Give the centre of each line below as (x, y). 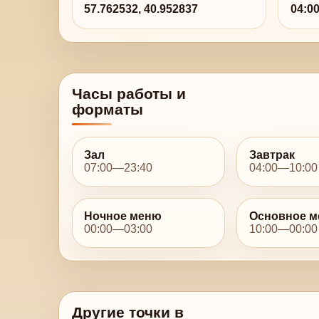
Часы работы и (129, 93)
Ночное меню (123, 216)
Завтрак (272, 155)
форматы (107, 109)
